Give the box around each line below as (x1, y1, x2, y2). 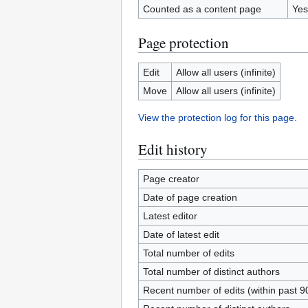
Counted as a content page (142, 3, 261, 14)
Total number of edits (142, 247, 234, 258)
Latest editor (142, 210, 197, 221)
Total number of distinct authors (142, 266, 280, 277)
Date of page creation (142, 192, 237, 203)
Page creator (142, 173, 199, 184)
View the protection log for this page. (138, 112, 297, 123)
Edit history (138, 140, 208, 159)
